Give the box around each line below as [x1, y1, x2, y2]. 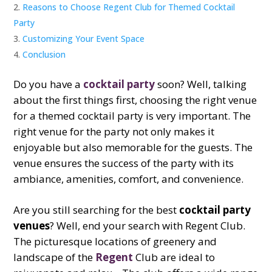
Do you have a [13, 76, 84, 91]
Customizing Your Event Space [22, 32, 145, 44]
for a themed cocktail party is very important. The [13, 108, 251, 123]
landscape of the [13, 250, 96, 264]
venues [13, 218, 50, 233]
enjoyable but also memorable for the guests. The [13, 140, 253, 154]
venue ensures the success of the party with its [13, 155, 234, 170]
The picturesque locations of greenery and [13, 234, 217, 248]
